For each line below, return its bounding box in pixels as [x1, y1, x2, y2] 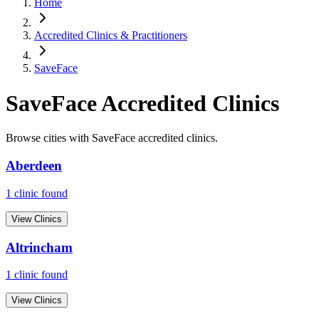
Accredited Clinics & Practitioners [34, 29, 187, 42]
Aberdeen [6, 158, 62, 174]
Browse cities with [6, 132, 92, 145]
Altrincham [6, 239, 73, 255]
